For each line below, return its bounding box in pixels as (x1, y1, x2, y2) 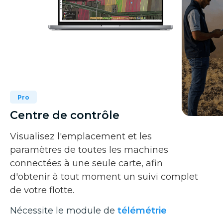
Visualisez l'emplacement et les (10, 130, 152, 142)
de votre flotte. (10, 184, 74, 196)
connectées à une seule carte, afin (10, 157, 163, 169)
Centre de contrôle (10, 108, 119, 122)
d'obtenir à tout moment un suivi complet (10, 171, 198, 182)
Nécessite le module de (10, 205, 117, 216)
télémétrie (117, 205, 167, 216)
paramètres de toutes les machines (10, 144, 168, 155)
